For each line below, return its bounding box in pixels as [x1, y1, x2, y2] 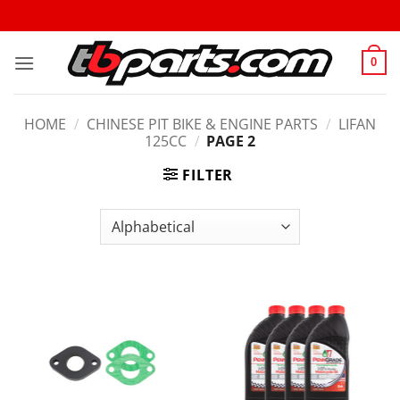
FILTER [182, 165, 234, 185]
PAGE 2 [203, 131, 256, 151]
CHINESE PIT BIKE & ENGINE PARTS [87, 114, 318, 134]
